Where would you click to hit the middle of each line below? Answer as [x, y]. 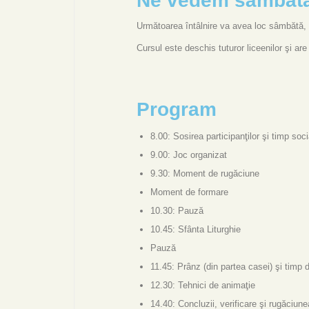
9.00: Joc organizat [189, 154]
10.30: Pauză [177, 210]
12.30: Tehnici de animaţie [203, 285]
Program [177, 109]
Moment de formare [189, 192]
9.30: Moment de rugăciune [205, 173]
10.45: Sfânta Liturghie [196, 229]
